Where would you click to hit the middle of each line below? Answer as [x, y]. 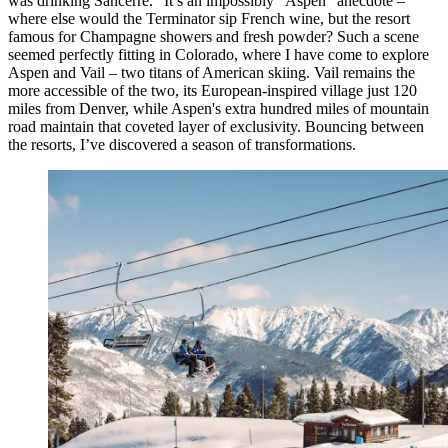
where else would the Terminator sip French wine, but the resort [209, 18]
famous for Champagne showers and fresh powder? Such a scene [213, 36]
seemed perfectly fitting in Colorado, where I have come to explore [218, 54]
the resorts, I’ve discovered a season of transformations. [182, 144]
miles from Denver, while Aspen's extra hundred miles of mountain [218, 108]
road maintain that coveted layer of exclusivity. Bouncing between [216, 126]
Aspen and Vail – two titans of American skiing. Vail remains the [211, 72]
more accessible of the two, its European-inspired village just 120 [212, 90]
